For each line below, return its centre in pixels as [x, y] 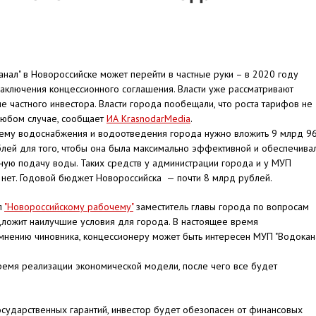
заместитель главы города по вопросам [221, 207]
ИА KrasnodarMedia [148, 119]
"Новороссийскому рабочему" [69, 207]
